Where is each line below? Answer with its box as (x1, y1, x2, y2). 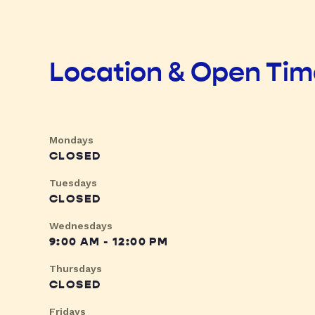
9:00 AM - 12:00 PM (49, 235, 169, 250)
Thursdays (49, 263, 102, 275)
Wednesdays (49, 220, 112, 232)
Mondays (49, 134, 94, 146)
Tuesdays (49, 177, 97, 189)
